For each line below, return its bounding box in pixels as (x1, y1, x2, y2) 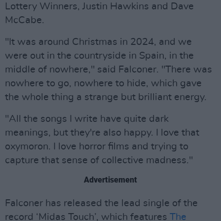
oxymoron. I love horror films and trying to (5, 142, 188, 151)
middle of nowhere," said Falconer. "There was (5, 65, 212, 74)
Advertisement (84, 175, 137, 184)
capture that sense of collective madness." (5, 155, 193, 165)
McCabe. (5, 15, 44, 25)
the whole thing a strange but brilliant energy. (5, 92, 207, 102)
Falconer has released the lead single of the (5, 198, 198, 208)
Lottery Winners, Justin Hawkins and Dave (5, 1, 194, 11)
